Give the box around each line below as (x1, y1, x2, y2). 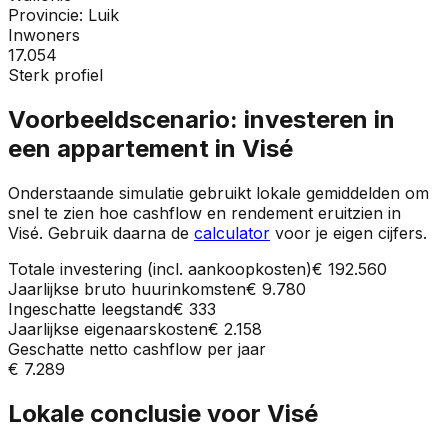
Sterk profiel (8, 64, 103, 85)
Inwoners (8, 24, 80, 45)
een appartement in (8, 133, 242, 163)
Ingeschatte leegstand (8, 298, 173, 319)
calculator (194, 222, 270, 243)
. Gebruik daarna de (39, 222, 189, 243)
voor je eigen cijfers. (275, 222, 427, 243)
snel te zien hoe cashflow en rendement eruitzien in (8, 202, 401, 223)
